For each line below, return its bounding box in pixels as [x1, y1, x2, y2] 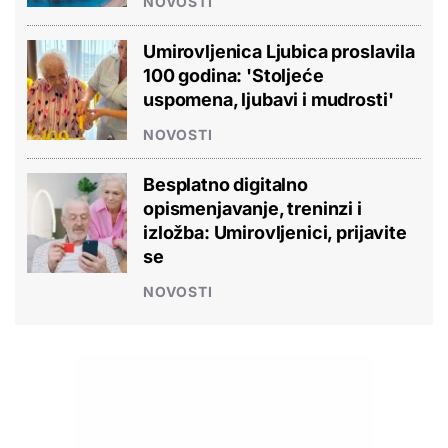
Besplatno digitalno [143, 173, 308, 195]
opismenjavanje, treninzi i [143, 197, 362, 219]
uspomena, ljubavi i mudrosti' [143, 88, 394, 110]
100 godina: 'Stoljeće [143, 64, 324, 86]
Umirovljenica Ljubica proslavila [143, 40, 415, 62]
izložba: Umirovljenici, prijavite [143, 221, 407, 243]
